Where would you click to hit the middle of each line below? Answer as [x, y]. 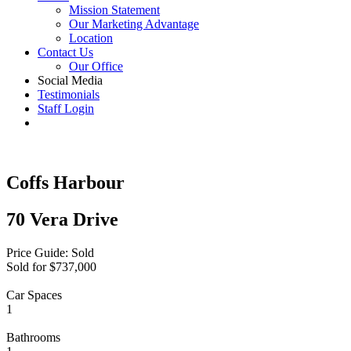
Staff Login [66, 109]
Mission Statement [114, 10]
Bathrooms [33, 337]
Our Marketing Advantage [134, 24]
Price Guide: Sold [50, 252]
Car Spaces [34, 295]
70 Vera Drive [62, 219]
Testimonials [69, 94]
